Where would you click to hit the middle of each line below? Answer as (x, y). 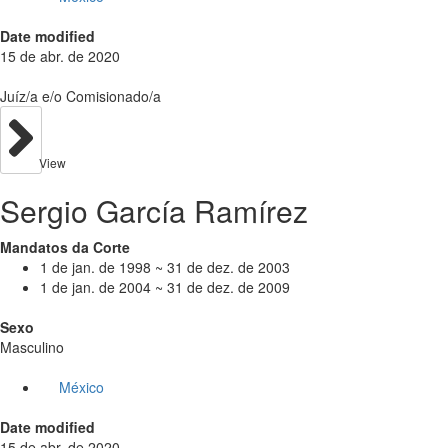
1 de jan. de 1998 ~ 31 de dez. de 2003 (165, 266)
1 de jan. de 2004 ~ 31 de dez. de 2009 (165, 286)
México (81, 386)
